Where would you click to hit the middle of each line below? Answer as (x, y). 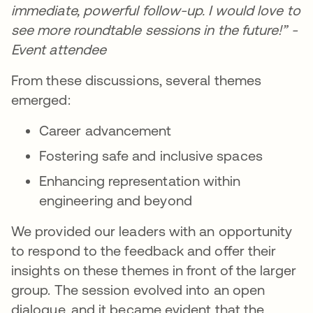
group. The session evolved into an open (138, 290)
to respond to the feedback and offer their (144, 250)
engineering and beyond (116, 200)
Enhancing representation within (140, 181)
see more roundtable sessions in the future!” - (154, 30)
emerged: (41, 100)
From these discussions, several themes (137, 80)
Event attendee (59, 49)
